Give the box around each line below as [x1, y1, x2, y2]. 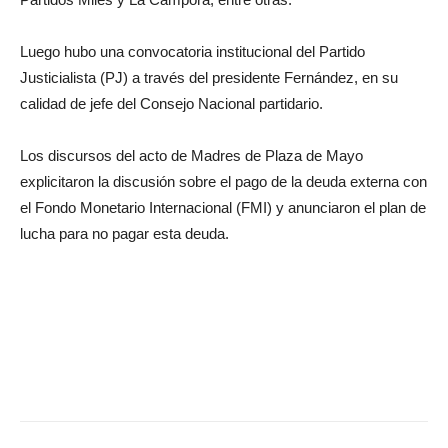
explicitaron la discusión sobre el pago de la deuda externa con [20, 173, 427, 191]
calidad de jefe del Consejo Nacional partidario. [20, 95, 323, 113]
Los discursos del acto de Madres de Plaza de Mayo [20, 147, 363, 165]
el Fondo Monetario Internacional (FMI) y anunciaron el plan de [20, 199, 426, 217]
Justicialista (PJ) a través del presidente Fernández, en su [20, 69, 398, 87]
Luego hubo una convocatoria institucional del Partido [20, 43, 365, 61]
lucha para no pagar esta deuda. [20, 225, 229, 243]
